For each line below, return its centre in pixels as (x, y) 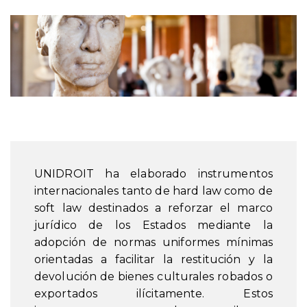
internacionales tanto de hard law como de (153, 191)
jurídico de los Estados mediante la (153, 225)
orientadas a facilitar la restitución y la (153, 259)
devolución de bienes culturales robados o (153, 276)
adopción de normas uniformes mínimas (153, 242)
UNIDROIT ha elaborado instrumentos (153, 173)
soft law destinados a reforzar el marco (153, 208)
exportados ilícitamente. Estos (153, 293)
